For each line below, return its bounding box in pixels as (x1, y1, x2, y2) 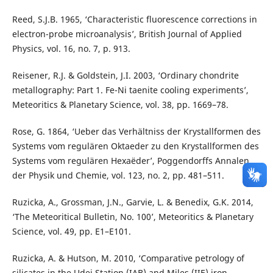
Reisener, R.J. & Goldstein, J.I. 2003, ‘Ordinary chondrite (12, 69, 239, 82)
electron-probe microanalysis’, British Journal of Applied (12, 28, 242, 40)
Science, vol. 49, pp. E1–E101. (12, 225, 131, 238)
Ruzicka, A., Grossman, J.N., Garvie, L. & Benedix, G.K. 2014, (12, 196, 253, 208)
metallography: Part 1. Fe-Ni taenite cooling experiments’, (12, 84, 249, 96)
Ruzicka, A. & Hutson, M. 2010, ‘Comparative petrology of (12, 252, 244, 264)
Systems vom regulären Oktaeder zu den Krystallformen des (12, 140, 259, 152)
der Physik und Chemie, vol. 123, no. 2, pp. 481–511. (12, 169, 224, 182)
